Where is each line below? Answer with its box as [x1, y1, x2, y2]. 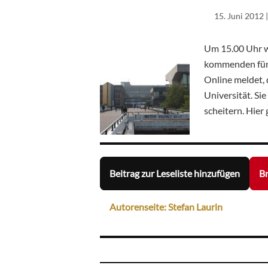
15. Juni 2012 [214, 10, 264, 21]
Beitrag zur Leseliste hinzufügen [109, 167, 240, 179]
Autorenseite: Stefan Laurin [109, 201, 223, 213]
